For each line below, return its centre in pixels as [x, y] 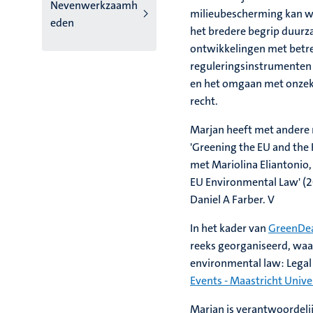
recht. [205, 101]
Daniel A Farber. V [232, 199]
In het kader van [229, 228]
